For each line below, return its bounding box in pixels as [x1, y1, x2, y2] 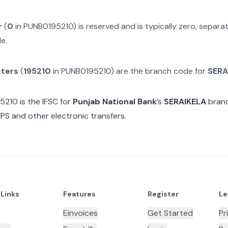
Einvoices [63, 208, 98, 218]
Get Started [147, 208, 193, 218]
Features [63, 189, 96, 198]
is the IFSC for [18, 96, 71, 107]
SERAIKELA [164, 96, 206, 107]
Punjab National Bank [73, 96, 157, 107]
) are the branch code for [111, 66, 208, 76]
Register [147, 189, 179, 198]
